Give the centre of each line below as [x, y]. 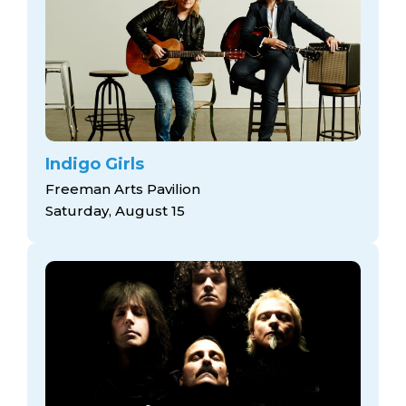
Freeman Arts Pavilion [123, 188]
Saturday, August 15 [115, 210]
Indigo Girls [95, 164]
